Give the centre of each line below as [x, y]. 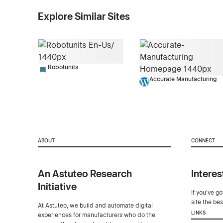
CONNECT [203, 140]
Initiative [57, 186]
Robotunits [63, 67]
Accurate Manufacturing [183, 79]
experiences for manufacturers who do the [96, 215]
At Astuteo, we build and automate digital [95, 205]
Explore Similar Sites [84, 17]
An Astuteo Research [85, 173]
